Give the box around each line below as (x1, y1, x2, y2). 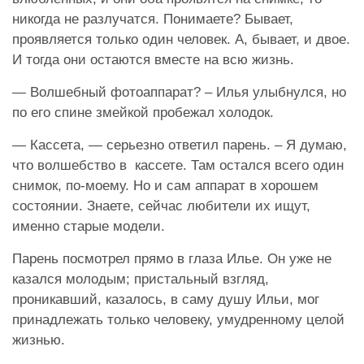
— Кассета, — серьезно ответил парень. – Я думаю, (12, 136, 347, 153)
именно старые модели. (12, 218, 165, 234)
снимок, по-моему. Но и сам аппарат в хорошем (12, 177, 318, 193)
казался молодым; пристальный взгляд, (12, 271, 269, 287)
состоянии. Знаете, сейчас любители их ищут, (12, 197, 310, 214)
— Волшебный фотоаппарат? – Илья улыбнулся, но (12, 84, 346, 100)
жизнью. (12, 331, 65, 348)
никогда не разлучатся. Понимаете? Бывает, (12, 11, 293, 27)
